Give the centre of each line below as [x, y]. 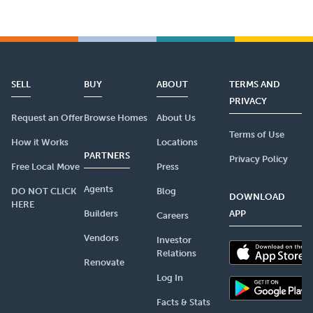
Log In [170, 277]
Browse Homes [116, 117]
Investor [174, 240]
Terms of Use [257, 134]
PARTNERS [107, 155]
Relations [176, 253]
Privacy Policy [259, 159]
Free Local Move [45, 166]
